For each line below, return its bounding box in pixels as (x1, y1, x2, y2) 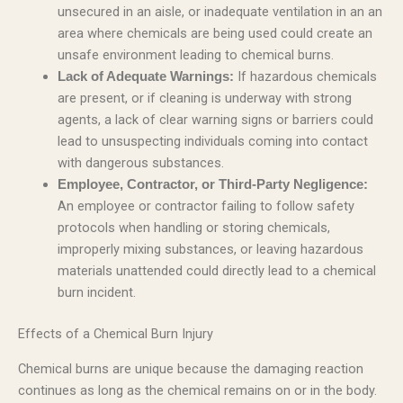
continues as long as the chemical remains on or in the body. (18, 381, 377, 399)
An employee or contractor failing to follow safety (57, 198, 354, 215)
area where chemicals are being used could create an (57, 25, 372, 42)
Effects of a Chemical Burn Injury (18, 326, 213, 343)
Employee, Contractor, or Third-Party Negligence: (57, 177, 368, 193)
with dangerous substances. (57, 155, 224, 172)
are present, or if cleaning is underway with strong (57, 90, 352, 107)
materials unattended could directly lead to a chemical (57, 263, 376, 280)
